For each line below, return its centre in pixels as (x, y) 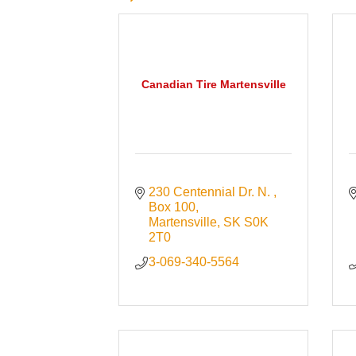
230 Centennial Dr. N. (211, 192)
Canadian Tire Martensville (213, 85)
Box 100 (172, 207)
